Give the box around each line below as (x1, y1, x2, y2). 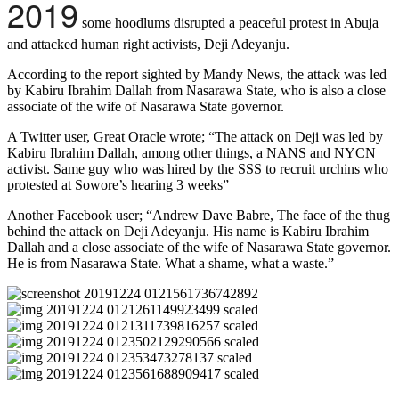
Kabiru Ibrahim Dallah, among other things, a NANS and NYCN (7, 145, 376, 161)
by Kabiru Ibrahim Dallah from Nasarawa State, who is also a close (7, 83, 386, 99)
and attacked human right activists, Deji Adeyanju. (7, 37, 289, 53)
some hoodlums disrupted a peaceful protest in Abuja (78, 15, 379, 31)
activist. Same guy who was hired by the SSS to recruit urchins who (7, 161, 388, 177)
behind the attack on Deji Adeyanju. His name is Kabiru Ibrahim (7, 224, 369, 240)
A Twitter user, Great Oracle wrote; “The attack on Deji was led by (7, 129, 383, 145)
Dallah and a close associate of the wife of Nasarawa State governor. (7, 240, 391, 256)
